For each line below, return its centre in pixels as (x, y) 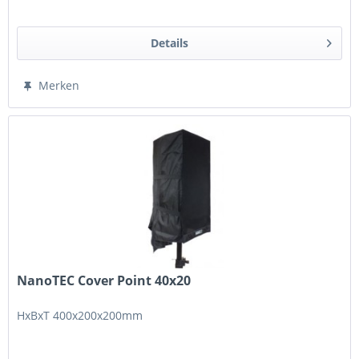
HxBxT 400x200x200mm (80, 315)
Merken (59, 86)
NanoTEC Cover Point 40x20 (104, 280)
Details (169, 43)
